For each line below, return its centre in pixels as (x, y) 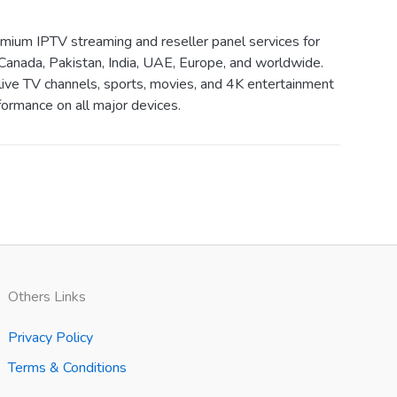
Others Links (47, 297)
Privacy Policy (51, 338)
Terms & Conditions (68, 368)
